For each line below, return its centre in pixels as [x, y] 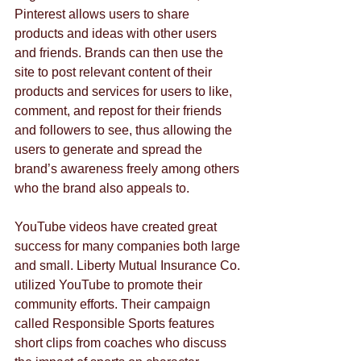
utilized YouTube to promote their [110, 285]
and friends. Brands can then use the [120, 53]
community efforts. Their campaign [114, 305]
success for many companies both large [129, 247]
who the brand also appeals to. [102, 189]
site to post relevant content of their [115, 73]
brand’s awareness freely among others [129, 169]
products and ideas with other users [117, 34]
